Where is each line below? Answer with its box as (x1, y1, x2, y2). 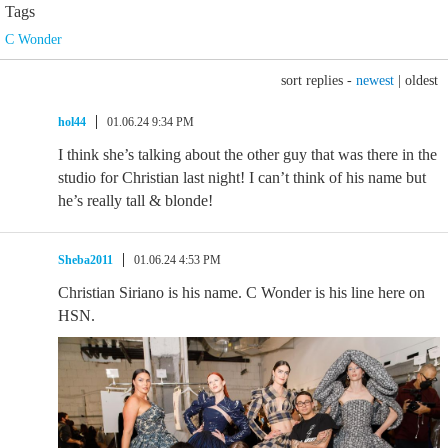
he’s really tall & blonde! (58, 192, 213, 209)
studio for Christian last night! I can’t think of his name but (58, 169, 426, 186)
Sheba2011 (58, 253, 113, 267)
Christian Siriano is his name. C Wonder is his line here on (58, 284, 425, 301)
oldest (405, 73, 438, 88)
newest (356, 73, 394, 88)
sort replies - (281, 73, 356, 88)
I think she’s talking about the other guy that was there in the (58, 146, 437, 163)
